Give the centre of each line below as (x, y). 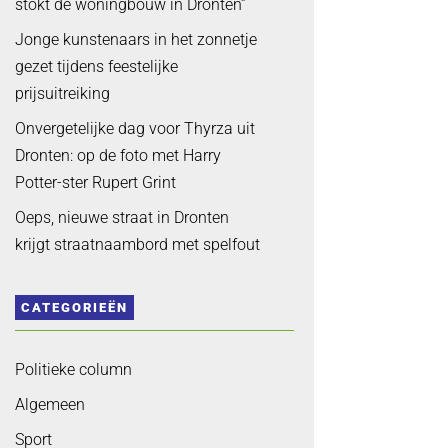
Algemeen (49, 405)
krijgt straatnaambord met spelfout (137, 244)
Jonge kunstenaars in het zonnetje (135, 39)
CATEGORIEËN (74, 307)
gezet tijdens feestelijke (96, 66)
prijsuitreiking (62, 93)
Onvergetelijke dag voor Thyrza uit (134, 128)
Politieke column (73, 370)
